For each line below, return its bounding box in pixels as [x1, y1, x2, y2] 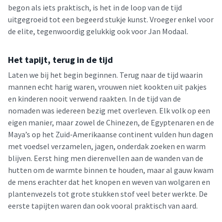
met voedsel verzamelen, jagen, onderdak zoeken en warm [8, 141, 206, 151]
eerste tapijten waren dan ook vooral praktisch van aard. [8, 201, 198, 211]
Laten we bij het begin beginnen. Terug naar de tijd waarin [8, 70, 203, 80]
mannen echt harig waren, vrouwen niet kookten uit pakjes [8, 82, 207, 92]
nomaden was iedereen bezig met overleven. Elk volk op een [8, 106, 210, 115]
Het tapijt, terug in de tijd [8, 54, 113, 65]
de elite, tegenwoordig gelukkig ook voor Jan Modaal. [8, 26, 188, 36]
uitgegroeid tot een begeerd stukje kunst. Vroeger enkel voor [8, 14, 214, 24]
